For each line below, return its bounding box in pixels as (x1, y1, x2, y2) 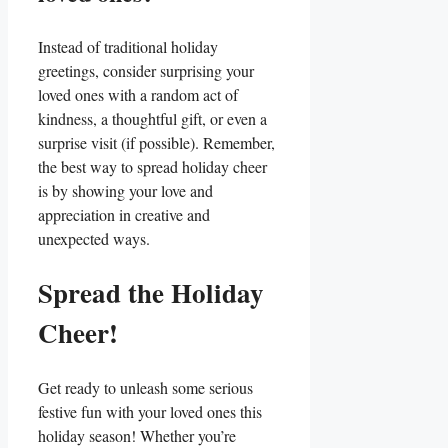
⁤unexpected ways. (38, 228, 150, 249)
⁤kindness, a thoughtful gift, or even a (38, 108, 267, 129)
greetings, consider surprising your (38, 60, 254, 81)
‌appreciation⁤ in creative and (38, 204, 210, 225)
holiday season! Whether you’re (38, 424, 236, 446)
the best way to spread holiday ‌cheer (38, 156, 267, 177)
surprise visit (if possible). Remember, (38, 132, 275, 153)
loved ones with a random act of (38, 84, 238, 105)
